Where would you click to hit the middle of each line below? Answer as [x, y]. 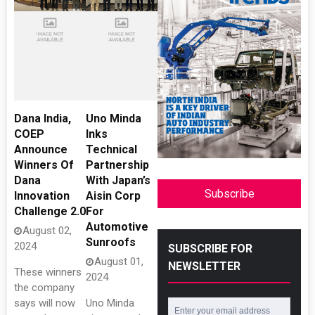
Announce [41, 149]
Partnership [117, 165]
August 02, [47, 231]
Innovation [42, 196]
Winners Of [44, 165]
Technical [111, 149]
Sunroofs [111, 242]
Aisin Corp [113, 196]
